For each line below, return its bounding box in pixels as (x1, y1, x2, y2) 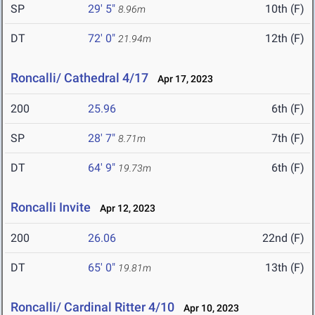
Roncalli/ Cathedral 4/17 (11, 70, 148, 86)
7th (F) (271, 131, 304, 146)
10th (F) (265, 2, 304, 16)
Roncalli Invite (11, 200, 91, 215)
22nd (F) (262, 231, 304, 245)
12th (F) (265, 32, 304, 46)
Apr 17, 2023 (151, 73, 213, 85)
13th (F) (265, 261, 304, 275)
